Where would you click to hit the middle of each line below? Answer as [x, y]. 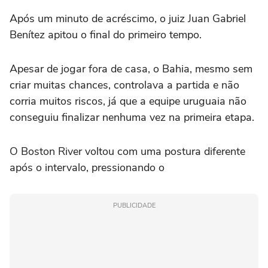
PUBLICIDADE [134, 206]
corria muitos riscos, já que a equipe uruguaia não [128, 101]
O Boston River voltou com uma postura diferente [127, 152]
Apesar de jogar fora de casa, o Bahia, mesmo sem [131, 69]
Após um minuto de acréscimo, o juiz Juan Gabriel [128, 19]
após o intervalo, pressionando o [89, 168]
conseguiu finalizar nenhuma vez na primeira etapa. [132, 118]
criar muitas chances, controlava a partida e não [124, 85]
